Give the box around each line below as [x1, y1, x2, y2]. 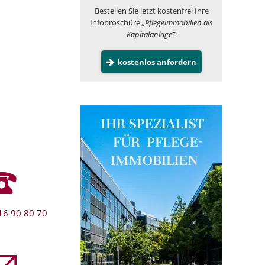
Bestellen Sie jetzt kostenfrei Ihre [94, 5, 209, 16]
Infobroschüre [90, 17, 142, 28]
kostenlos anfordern [116, 56, 197, 67]
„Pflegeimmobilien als [142, 17, 213, 28]
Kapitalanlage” [126, 28, 175, 40]
